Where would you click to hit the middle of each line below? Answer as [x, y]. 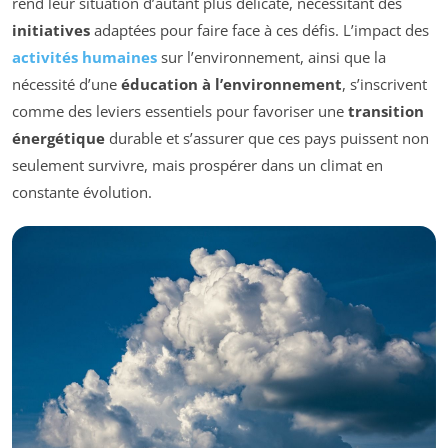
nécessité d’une [66, 84]
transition [386, 111]
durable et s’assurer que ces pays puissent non [267, 138]
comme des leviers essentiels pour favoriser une [180, 111]
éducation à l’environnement [231, 84]
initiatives [51, 30]
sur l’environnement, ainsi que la [271, 57]
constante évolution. [82, 192]
